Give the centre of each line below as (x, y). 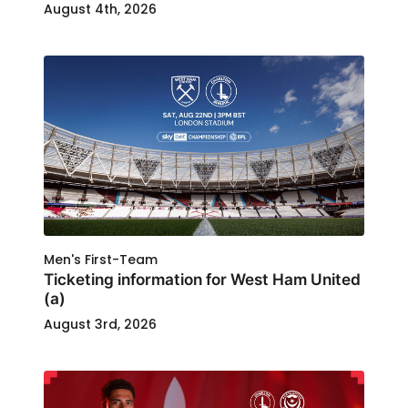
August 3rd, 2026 (100, 324)
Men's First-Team (101, 260)
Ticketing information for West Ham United (202, 279)
